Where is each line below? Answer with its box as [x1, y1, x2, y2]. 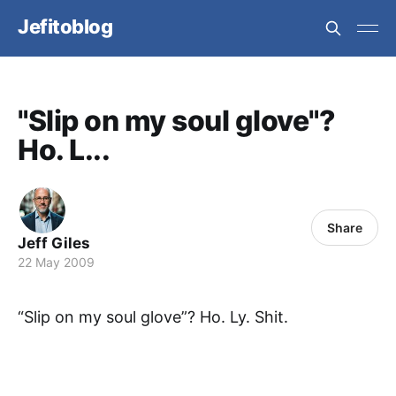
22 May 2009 [18, 255, 95, 270]
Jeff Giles [18, 234, 90, 252]
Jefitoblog [18, 14, 113, 38]
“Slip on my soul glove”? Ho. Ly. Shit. [18, 308, 288, 326]
